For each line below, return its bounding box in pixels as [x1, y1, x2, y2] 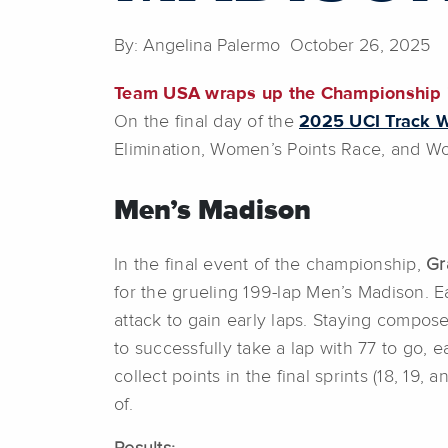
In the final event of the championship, [114, 255, 421, 274]
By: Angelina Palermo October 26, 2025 [114, 36, 430, 55]
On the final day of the [114, 112, 299, 131]
